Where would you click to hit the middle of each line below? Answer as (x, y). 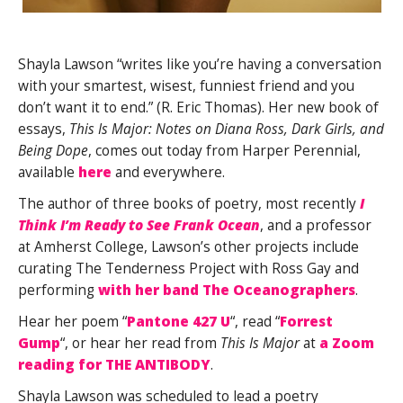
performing (58, 290)
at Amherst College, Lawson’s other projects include (188, 246)
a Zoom (347, 343)
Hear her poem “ (72, 321)
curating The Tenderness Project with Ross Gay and (188, 268)
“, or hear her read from (140, 343)
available (48, 172)
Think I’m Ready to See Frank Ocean (139, 225)
